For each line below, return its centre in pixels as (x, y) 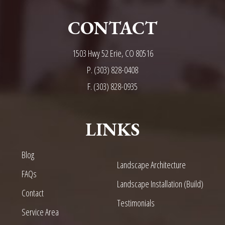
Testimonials (136, 203)
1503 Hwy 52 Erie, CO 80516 (113, 53)
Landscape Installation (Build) (160, 184)
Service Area (40, 212)
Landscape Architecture (151, 165)
